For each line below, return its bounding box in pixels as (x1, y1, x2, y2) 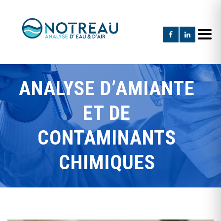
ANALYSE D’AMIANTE (19, 77, 195, 100)
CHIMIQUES (58, 151, 155, 174)
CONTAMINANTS (37, 126, 176, 149)
